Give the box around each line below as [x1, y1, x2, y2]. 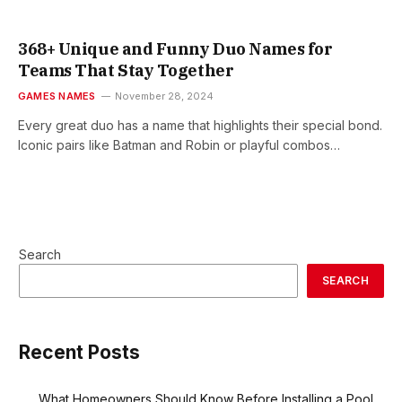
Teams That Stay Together [18, 60, 234, 82]
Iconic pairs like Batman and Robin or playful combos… [18, 137, 340, 153]
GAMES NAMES [18, 90, 96, 103]
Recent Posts [19, 341, 140, 364]
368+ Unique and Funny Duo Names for [18, 39, 333, 60]
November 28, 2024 [115, 90, 214, 103]
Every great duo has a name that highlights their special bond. [18, 118, 382, 134]
